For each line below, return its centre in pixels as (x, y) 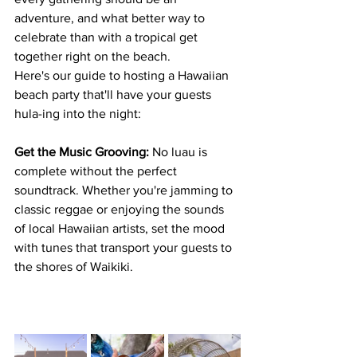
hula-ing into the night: (78, 114)
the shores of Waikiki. (74, 267)
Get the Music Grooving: (82, 152)
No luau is (180, 152)
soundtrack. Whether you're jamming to (125, 190)
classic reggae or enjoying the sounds (121, 209)
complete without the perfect (97, 171)
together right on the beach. (94, 56)
